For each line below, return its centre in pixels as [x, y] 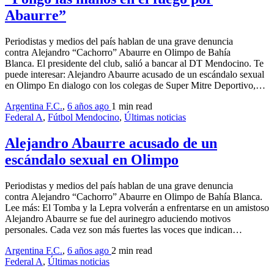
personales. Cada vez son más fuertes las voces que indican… [124, 229]
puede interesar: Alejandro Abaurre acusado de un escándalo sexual [135, 74]
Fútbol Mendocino [83, 117]
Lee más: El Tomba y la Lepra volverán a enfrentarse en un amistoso [137, 207]
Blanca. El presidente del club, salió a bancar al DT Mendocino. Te [134, 63]
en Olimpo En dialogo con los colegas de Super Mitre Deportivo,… [135, 85]
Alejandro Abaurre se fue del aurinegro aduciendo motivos [118, 218]
